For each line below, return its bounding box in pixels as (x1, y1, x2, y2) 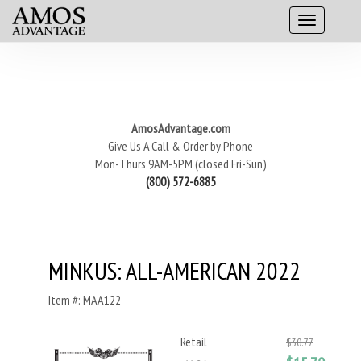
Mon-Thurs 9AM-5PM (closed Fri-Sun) (94, 156, 267, 172)
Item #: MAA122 (48, 292, 121, 308)
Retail (180, 334, 207, 350)
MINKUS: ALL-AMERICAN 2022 (48, 255, 301, 286)
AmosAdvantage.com (131, 120, 230, 136)
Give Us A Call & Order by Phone (108, 138, 253, 154)
